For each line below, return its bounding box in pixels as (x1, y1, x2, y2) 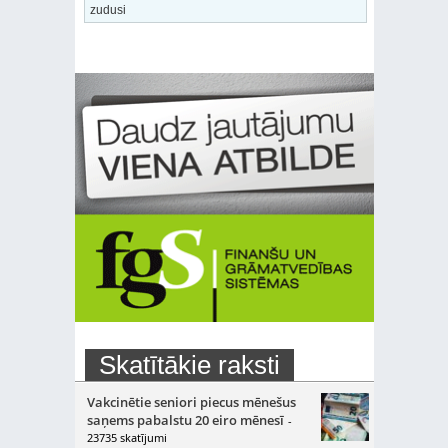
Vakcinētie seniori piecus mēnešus (86, 393, 296, 411)
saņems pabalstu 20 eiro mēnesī (86, 411, 284, 429)
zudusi (89, 2, 126, 17)
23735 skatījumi (86, 430, 167, 445)
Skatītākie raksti (98, 350, 280, 380)
